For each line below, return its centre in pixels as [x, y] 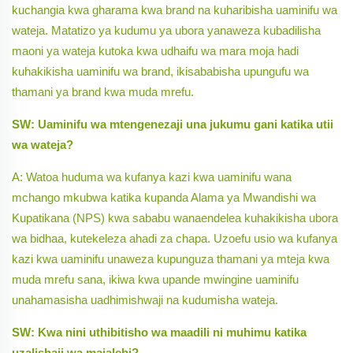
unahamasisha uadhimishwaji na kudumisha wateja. [145, 300]
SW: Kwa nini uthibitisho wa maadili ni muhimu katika [159, 333]
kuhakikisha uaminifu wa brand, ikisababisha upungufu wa [160, 72]
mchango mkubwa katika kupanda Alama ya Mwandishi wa [164, 198]
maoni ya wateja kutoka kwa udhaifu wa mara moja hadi [155, 51]
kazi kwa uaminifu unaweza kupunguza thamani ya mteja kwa [171, 259]
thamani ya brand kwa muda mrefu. [103, 92]
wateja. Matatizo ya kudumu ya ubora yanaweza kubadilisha [166, 31]
